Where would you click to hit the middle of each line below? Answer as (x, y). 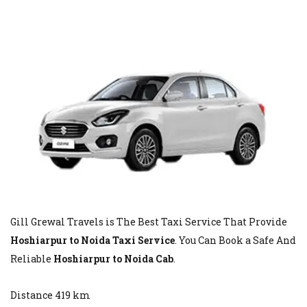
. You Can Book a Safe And (235, 240)
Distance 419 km (50, 295)
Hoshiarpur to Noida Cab (113, 258)
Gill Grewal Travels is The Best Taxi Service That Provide (149, 221)
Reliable (32, 258)
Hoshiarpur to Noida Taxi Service (93, 240)
